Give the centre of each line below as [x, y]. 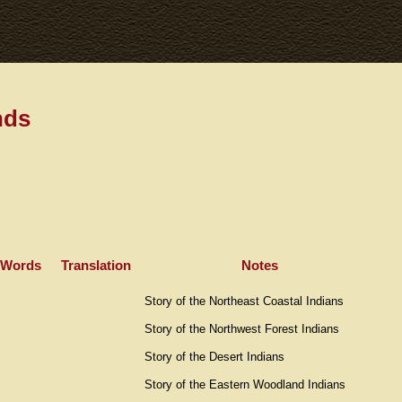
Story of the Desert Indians [214, 356]
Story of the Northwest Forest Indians [242, 328]
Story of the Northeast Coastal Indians [244, 301]
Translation [96, 265]
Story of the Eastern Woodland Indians [245, 384]
